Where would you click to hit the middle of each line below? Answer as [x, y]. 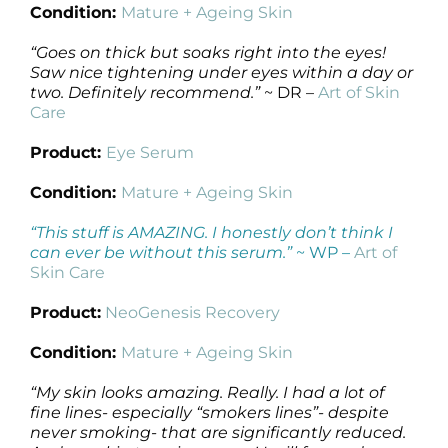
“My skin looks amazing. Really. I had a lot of [207, 392]
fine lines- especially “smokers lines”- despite [209, 412]
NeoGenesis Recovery [192, 312]
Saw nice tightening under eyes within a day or [221, 72]
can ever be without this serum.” [161, 252]
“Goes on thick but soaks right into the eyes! [208, 52]
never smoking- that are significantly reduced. [218, 432]
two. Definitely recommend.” [145, 92]
